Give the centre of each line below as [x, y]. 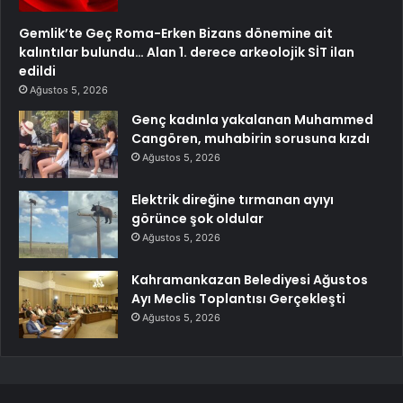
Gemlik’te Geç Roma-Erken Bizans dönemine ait [176, 34]
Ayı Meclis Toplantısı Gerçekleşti [238, 299]
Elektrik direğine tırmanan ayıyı [233, 200]
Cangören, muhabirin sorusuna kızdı [251, 139]
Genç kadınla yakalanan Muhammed [252, 120]
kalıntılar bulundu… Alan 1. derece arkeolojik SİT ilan [187, 53]
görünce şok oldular [197, 219]
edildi [37, 72]
